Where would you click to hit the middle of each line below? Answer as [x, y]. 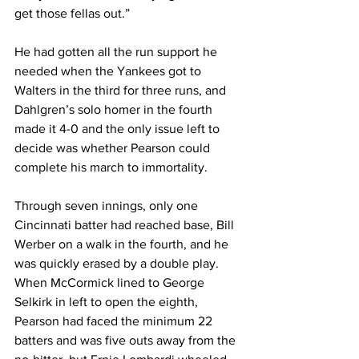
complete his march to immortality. [111, 167]
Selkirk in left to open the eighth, [108, 302]
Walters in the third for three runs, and [122, 90]
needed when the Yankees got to [109, 71]
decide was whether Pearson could [114, 148]
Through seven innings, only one [108, 206]
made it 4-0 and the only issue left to [119, 129]
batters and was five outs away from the [127, 340]
